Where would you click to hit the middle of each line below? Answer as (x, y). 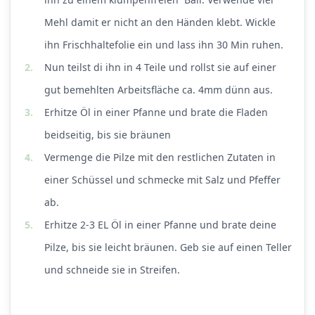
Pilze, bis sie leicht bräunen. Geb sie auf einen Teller (168, 247)
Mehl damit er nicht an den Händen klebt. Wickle (160, 22)
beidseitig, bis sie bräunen (108, 135)
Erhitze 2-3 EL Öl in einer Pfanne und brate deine (160, 225)
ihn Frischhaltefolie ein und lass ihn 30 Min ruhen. (164, 45)
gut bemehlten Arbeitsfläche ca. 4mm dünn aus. (160, 90)
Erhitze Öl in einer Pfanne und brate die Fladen (156, 112)
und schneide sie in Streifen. (112, 270)
